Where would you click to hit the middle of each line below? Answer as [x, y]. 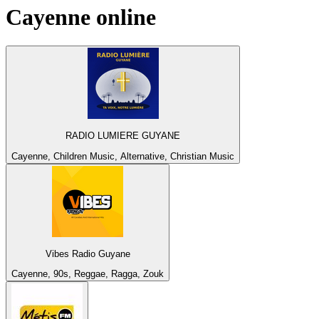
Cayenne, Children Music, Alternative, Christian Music [123, 156]
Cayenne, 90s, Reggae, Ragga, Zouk [88, 274]
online [123, 17]
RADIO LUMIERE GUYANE [123, 136]
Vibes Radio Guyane [88, 254]
